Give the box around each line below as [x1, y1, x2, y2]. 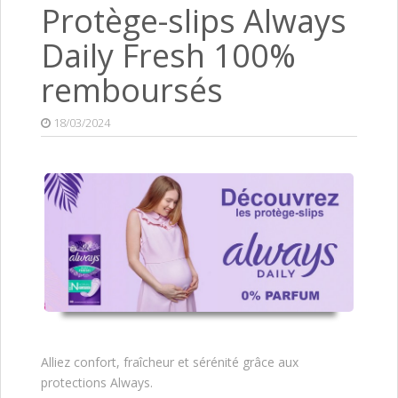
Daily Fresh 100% [41, 33, 296, 77]
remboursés [41, 68, 223, 112]
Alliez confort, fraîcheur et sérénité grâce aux [41, 354, 298, 371]
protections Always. [41, 374, 153, 392]
